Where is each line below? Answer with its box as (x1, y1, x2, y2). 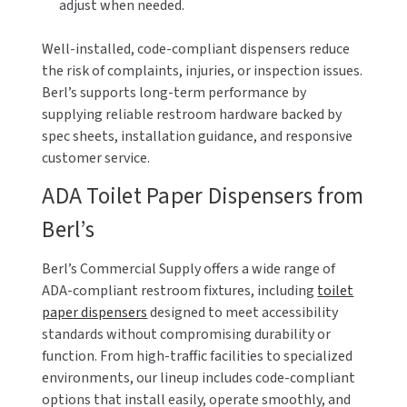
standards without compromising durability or (42, 324, 332, 344)
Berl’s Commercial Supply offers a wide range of (42, 259, 336, 279)
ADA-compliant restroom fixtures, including (42, 281, 318, 301)
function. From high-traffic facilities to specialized (42, 346, 353, 366)
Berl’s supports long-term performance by (42, 83, 307, 103)
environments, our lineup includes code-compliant (42, 368, 356, 388)
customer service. (42, 148, 151, 168)
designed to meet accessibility (147, 303, 339, 323)
